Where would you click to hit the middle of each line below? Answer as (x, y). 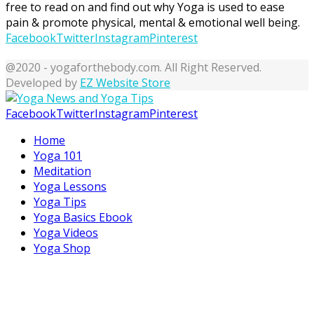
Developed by (43, 82)
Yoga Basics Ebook (83, 217)
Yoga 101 (58, 155)
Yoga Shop (62, 248)
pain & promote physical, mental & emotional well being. (153, 22)
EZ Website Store (125, 82)
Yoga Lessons (70, 186)
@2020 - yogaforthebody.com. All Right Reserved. (134, 67)
